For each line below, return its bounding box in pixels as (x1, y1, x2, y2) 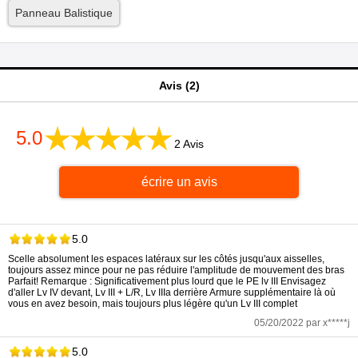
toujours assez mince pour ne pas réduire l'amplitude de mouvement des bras (8, 264, 344, 276)
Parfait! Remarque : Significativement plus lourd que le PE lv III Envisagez (8, 275, 326, 287)
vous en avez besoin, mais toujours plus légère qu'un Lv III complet (8, 297, 297, 309)
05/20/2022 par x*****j (254, 316, 350, 328)
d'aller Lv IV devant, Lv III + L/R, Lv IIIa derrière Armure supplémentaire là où (8, 286, 336, 298)
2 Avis (174, 137, 204, 150)
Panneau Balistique (15, 6, 113, 19)
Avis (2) (158, 78, 200, 92)
